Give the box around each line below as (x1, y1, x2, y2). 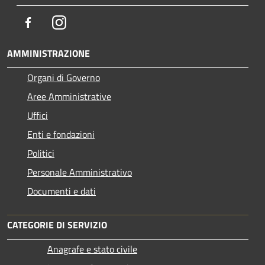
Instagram (66, 14, 106, 29)
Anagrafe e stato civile (47, 241, 137, 256)
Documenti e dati (27, 183, 96, 198)
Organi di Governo (27, 70, 100, 85)
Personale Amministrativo (27, 164, 132, 179)
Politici (27, 146, 54, 160)
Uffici (27, 108, 48, 122)
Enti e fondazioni (27, 127, 95, 141)
